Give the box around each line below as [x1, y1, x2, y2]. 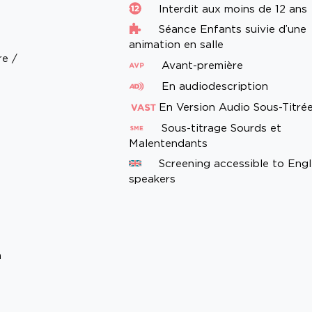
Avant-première [158, 58, 244, 72]
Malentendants [129, 136, 208, 150]
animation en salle [129, 38, 224, 52]
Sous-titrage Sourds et [158, 121, 282, 135]
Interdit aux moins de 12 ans [155, 2, 308, 16]
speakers [129, 172, 176, 186]
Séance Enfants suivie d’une [155, 22, 307, 36]
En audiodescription [158, 79, 269, 93]
